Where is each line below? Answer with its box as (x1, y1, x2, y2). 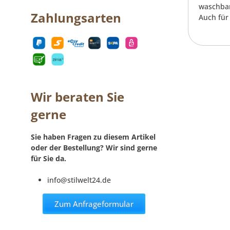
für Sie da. (31, 154, 66, 164)
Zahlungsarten (31, 9, 121, 27)
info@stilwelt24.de (47, 175, 111, 185)
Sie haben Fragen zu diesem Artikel (31, 132, 156, 142)
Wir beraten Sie (31, 88, 124, 106)
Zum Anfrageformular (54, 199, 133, 209)
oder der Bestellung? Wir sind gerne (31, 143, 157, 153)
